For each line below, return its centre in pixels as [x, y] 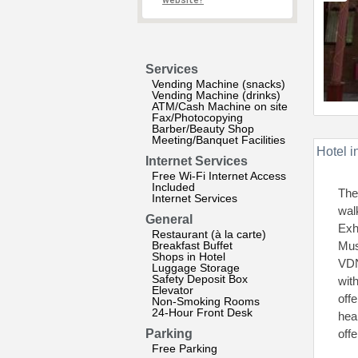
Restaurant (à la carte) [209, 234]
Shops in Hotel [189, 257]
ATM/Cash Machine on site [220, 106]
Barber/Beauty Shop [203, 129]
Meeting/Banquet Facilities [219, 140]
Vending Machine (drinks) [216, 95]
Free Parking [185, 348]
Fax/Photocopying [197, 117]
